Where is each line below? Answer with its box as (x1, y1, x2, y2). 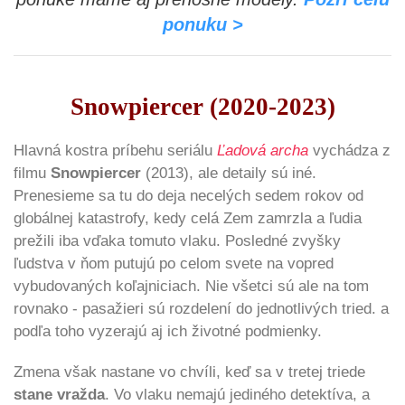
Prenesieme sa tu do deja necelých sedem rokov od (14, 186, 363, 204)
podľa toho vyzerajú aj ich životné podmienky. (14, 322, 322, 340)
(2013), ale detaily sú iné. (141, 164, 316, 182)
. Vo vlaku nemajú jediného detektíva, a (105, 385, 370, 403)
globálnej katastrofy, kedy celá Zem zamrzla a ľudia (14, 209, 362, 227)
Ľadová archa (217, 141, 308, 159)
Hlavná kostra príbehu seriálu (14, 141, 217, 159)
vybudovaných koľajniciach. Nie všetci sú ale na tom (14, 277, 369, 295)
